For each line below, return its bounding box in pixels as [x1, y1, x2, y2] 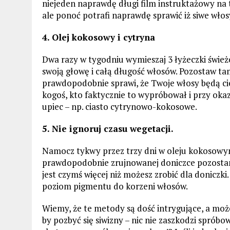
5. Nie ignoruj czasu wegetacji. [42, 123, 174, 135]
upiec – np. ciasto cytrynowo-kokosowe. [42, 101, 197, 112]
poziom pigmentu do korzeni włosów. [42, 180, 188, 192]
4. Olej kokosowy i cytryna [42, 31, 155, 43]
